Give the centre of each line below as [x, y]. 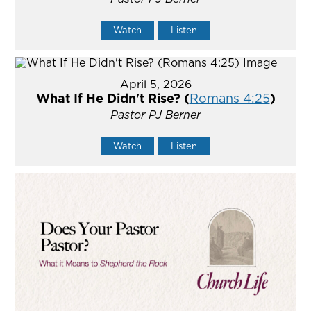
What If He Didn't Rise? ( [112, 99]
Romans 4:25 [229, 99]
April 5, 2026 [155, 84]
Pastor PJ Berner [155, 115]
